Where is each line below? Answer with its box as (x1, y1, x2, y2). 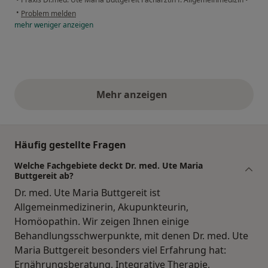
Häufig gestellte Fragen (14, 138, 126, 152)
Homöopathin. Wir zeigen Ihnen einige (14, 215, 189, 229)
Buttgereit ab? (14, 170, 74, 182)
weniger (34, 20, 61, 31)
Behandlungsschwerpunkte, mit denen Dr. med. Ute (14, 229, 248, 243)
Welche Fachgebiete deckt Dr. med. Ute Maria (14, 160, 203, 172)
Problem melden (21, 8, 76, 19)
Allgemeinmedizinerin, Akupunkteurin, (14, 200, 188, 214)
